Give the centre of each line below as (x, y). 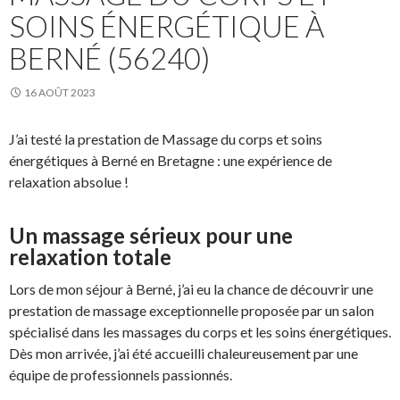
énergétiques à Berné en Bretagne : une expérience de (171, 160)
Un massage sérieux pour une (151, 235)
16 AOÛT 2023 (60, 92)
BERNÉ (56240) (109, 58)
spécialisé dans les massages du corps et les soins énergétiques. (200, 331)
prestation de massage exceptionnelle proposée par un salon (192, 310)
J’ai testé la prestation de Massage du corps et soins (166, 138)
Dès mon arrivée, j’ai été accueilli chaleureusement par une (183, 353)
